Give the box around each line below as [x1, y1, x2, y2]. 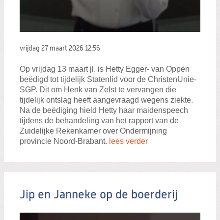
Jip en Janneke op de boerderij [20, 189, 178, 201]
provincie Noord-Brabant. [20, 137, 109, 146]
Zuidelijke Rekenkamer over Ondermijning [20, 127, 167, 136]
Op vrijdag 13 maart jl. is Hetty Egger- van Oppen [20, 65, 190, 74]
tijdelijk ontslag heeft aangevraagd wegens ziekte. [20, 96, 193, 105]
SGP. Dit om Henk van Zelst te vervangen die [20, 85, 176, 94]
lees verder [109, 137, 148, 146]
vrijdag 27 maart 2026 [20, 45, 85, 52]
